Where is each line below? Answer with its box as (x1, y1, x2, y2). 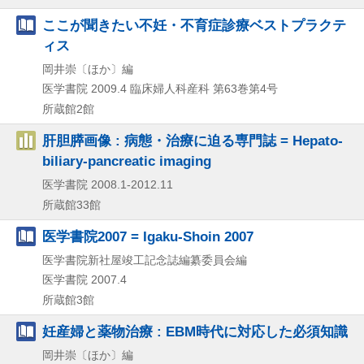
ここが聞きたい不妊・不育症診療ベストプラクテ (42, 17, 346, 34)
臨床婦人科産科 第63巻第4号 (130, 82, 278, 96)
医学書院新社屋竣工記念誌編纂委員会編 (42, 253, 247, 267)
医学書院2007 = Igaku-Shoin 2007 (42, 228, 253, 245)
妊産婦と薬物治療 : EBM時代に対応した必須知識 (42, 323, 348, 340)
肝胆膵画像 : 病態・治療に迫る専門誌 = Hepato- (42, 132, 343, 149)
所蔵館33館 (42, 198, 101, 212)
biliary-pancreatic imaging (42, 153, 211, 170)
